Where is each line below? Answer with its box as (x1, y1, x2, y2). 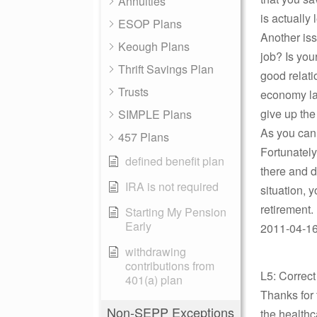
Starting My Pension (125, 204, 226, 220)
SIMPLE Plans (118, 106, 192, 122)
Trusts (118, 83, 149, 100)
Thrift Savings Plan (118, 61, 214, 77)
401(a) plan (125, 272, 183, 288)
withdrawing (125, 243, 186, 260)
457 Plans (118, 129, 169, 145)
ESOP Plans (118, 16, 182, 32)
